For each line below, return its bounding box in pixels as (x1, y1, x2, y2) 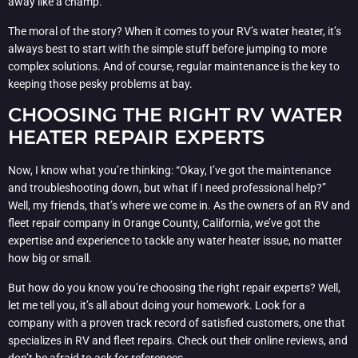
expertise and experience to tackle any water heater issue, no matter (8, 234, 342, 248)
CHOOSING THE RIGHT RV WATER (8, 103, 343, 127)
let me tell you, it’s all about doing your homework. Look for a (8, 298, 305, 312)
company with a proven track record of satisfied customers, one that (8, 316, 345, 329)
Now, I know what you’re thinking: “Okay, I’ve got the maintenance (8, 164, 331, 177)
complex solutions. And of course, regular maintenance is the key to (8, 59, 340, 73)
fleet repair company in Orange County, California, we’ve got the (8, 217, 320, 230)
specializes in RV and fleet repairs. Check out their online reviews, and (8, 333, 348, 347)
